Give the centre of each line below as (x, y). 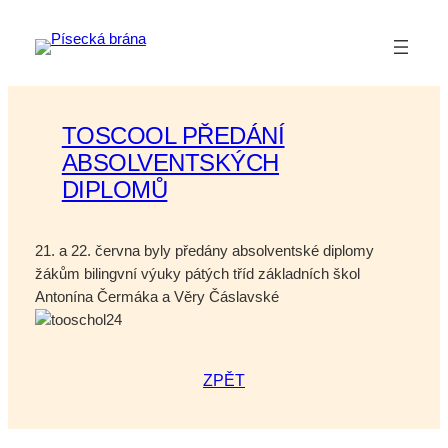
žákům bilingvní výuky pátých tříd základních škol (197, 273)
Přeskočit (38, 18)
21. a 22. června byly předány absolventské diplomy (204, 250)
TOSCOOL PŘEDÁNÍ (173, 135)
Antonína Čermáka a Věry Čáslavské (156, 296)
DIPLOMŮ (114, 189)
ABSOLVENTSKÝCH (170, 162)
